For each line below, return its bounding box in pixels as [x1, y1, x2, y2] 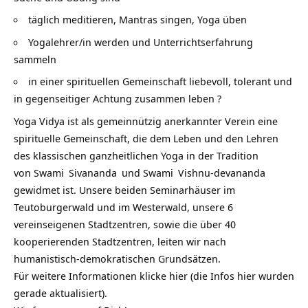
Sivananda [69, 165, 117, 179]
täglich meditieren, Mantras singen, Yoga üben [28, 12, 247, 26]
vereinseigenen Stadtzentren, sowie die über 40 [14, 217, 236, 231]
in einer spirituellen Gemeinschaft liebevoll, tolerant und [28, 74, 292, 88]
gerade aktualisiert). [14, 285, 107, 300]
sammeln [14, 52, 56, 66]
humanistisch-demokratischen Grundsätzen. [14, 251, 221, 265]
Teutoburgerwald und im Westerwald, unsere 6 [14, 199, 233, 214]
